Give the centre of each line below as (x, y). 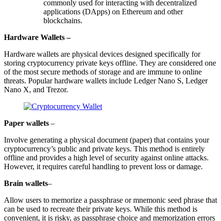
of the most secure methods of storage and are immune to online (103, 72)
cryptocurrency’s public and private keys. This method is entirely (104, 148)
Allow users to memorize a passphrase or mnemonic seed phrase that (110, 200)
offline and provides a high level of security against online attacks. (106, 157)
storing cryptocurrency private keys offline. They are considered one (110, 63)
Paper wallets (26, 123)
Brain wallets (26, 183)
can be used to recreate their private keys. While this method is (101, 209)
